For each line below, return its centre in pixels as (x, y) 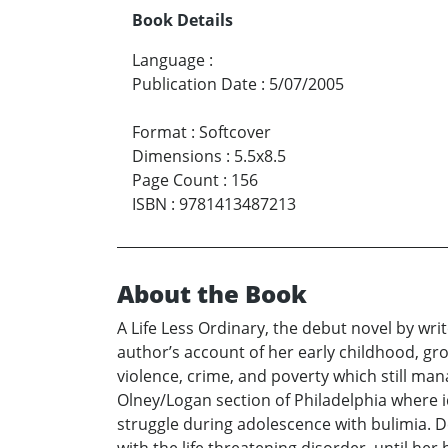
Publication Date (194, 84)
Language (168, 60)
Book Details (182, 20)
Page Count (175, 180)
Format (159, 132)
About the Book (212, 294)
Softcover (235, 132)
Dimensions (177, 156)
